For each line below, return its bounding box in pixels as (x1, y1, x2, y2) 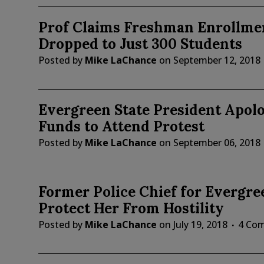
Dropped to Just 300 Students (38, 35, 242, 54)
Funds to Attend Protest (38, 117, 204, 136)
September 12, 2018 (173, 54, 260, 67)
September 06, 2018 (173, 136, 260, 150)
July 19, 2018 (173, 218, 227, 232)
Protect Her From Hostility (38, 199, 224, 218)
